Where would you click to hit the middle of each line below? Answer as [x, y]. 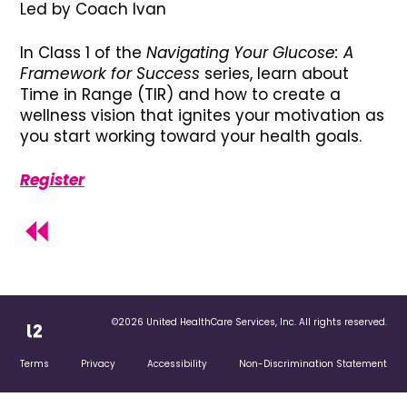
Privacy [98, 363]
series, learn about [277, 74]
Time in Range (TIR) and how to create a [180, 94]
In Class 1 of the [83, 53]
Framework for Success [112, 74]
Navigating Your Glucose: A [250, 53]
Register [52, 180]
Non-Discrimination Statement [313, 363]
